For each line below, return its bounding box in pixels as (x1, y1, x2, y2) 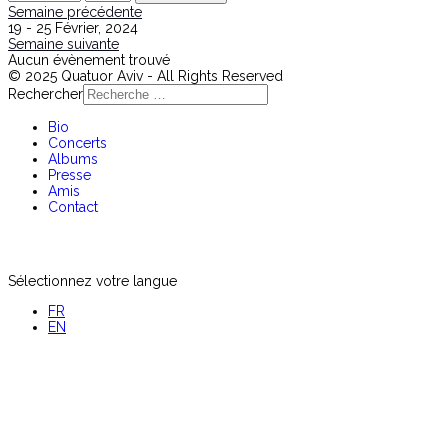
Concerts (48, 134, 107, 151)
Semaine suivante (8, 35, 119, 52)
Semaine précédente (8, 3, 142, 20)
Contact (48, 198, 98, 215)
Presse (48, 166, 91, 183)
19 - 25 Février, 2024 (8, 19, 138, 36)
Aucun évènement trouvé (8, 51, 170, 68)
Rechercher (8, 85, 83, 102)
